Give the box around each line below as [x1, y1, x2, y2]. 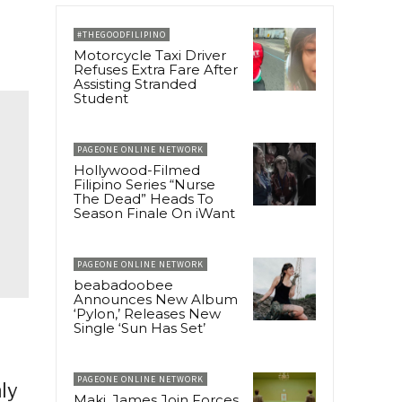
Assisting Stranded [74, 74, 197, 92]
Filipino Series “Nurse [74, 175, 215, 193]
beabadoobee [74, 275, 173, 293]
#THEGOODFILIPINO [77, 28, 166, 40]
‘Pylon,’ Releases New [74, 304, 221, 322]
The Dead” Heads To [74, 189, 214, 207]
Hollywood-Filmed [74, 161, 200, 179]
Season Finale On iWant [74, 204, 235, 222]
